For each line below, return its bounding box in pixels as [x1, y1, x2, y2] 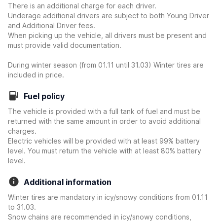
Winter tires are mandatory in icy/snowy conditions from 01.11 [8, 193, 208, 201]
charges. [8, 127, 37, 135]
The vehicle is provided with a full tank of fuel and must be [8, 107, 200, 115]
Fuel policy [24, 91, 65, 101]
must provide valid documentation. [8, 41, 121, 49]
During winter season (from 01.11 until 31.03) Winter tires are [8, 61, 204, 69]
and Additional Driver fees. [8, 21, 95, 30]
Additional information [24, 177, 111, 187]
